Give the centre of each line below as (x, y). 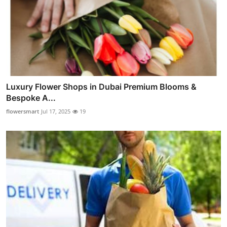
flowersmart (23, 111)
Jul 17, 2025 (56, 111)
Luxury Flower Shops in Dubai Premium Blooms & (101, 87)
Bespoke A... (31, 98)
